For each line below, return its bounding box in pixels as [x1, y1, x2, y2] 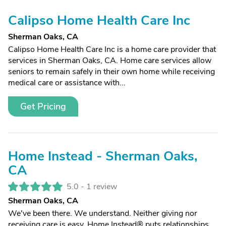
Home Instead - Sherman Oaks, [8, 147, 197, 165]
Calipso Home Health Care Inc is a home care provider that [8, 44, 216, 55]
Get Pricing [20, 100, 66, 112]
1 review [86, 181, 117, 192]
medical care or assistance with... [8, 77, 126, 88]
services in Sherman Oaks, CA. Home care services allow [8, 55, 211, 66]
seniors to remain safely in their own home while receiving [8, 66, 215, 77]
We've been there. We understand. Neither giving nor [8, 208, 197, 219]
